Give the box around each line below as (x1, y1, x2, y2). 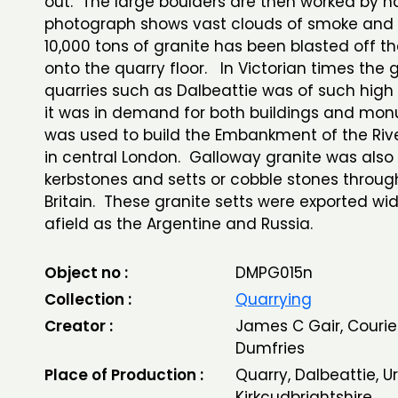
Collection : (44, 289, 131, 310)
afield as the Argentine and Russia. (44, 213, 326, 235)
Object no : (44, 262, 128, 283)
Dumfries (235, 338, 305, 359)
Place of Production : (44, 364, 203, 386)
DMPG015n (235, 262, 313, 283)
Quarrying (235, 289, 312, 310)
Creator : (44, 315, 113, 337)
